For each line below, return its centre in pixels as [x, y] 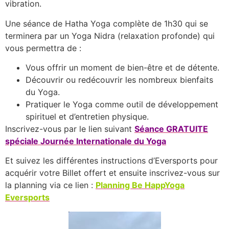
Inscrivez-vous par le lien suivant [70, 129]
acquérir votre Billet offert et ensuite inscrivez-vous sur [112, 173]
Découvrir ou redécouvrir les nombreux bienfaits [119, 79]
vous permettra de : [43, 48]
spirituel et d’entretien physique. [87, 116]
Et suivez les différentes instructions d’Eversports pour [111, 161]
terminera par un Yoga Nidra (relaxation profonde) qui [110, 36]
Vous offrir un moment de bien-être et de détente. [122, 67]
